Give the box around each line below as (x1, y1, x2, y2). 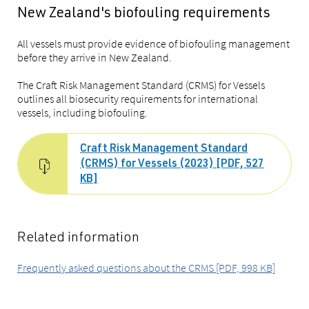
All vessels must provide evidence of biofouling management (17, 37, 290, 50)
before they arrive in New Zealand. (17, 50, 172, 64)
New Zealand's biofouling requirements (17, 7, 270, 21)
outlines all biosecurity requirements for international (17, 92, 258, 106)
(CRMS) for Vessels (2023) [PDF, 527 (80, 159, 264, 170)
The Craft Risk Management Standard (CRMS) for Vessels (17, 78, 265, 92)
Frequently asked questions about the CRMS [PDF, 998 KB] (17, 261, 275, 275)
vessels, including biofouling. (17, 106, 148, 119)
